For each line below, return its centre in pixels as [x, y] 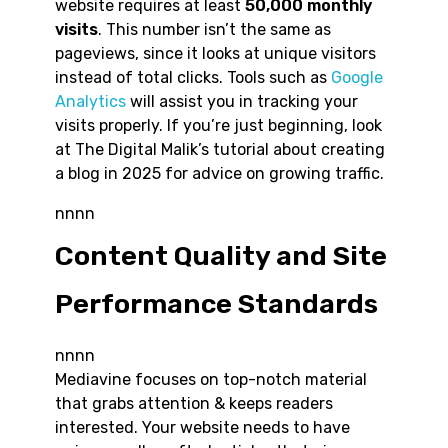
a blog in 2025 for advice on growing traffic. [219, 174]
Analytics [90, 102]
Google [357, 78]
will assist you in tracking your [242, 102]
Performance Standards [216, 303]
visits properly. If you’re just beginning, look [218, 126]
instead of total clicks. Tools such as [193, 78]
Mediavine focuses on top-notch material [211, 379]
